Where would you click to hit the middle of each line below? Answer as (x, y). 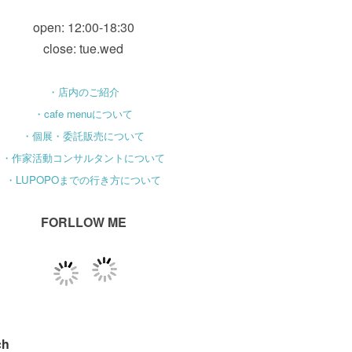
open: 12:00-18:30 (83, 27)
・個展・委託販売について (84, 136)
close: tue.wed (84, 48)
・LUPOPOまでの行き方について (84, 180)
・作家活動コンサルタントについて (84, 158)
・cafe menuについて (84, 114)
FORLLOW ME (83, 222)
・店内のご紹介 (83, 92)
